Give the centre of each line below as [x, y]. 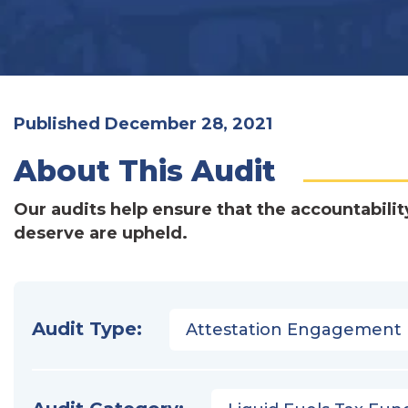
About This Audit [145, 171]
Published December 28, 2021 [143, 124]
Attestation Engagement [294, 330]
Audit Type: [87, 329]
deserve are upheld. [101, 233]
